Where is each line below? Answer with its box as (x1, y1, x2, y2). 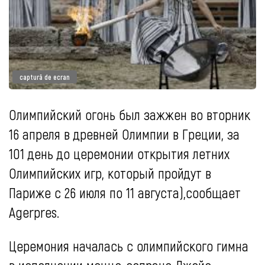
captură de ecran (20, 73, 70, 82)
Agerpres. (9, 203, 59, 221)
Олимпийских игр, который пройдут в (9, 164, 211, 182)
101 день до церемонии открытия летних (9, 145, 230, 163)
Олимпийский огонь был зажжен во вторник (9, 106, 250, 124)
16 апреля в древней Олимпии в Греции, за (9, 125, 240, 143)
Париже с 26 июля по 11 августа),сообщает (9, 184, 241, 202)
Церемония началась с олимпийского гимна (9, 237, 248, 255)
